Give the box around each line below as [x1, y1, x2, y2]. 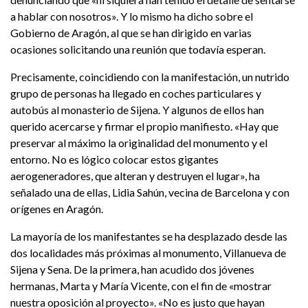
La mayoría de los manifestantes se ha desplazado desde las [10, 230, 287, 243]
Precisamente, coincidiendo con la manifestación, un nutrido [10, 70, 289, 84]
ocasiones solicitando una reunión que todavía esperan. [10, 43, 269, 56]
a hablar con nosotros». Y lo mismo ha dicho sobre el [10, 10, 253, 23]
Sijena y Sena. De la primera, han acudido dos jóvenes [10, 263, 254, 276]
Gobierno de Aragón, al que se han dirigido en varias [10, 26, 252, 40]
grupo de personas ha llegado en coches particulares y [10, 87, 261, 100]
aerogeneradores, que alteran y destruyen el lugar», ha [10, 169, 260, 183]
